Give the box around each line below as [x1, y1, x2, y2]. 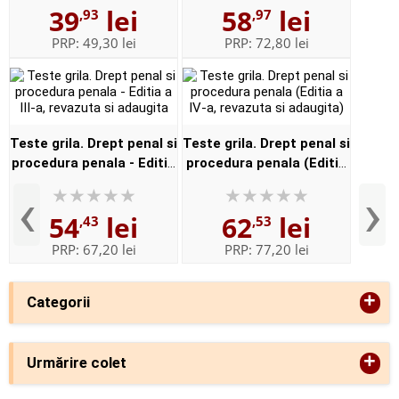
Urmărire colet [27, 354, 126, 371]
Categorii [27, 294, 90, 311]
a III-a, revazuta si [36, 174, 151, 191]
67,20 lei [82, 240, 136, 258]
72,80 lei [255, 34, 309, 52]
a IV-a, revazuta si [208, 174, 324, 191]
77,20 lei [255, 240, 309, 258]
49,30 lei [82, 34, 136, 52]
